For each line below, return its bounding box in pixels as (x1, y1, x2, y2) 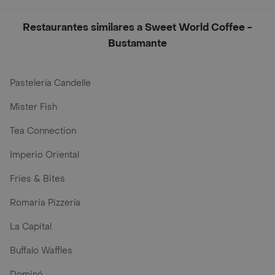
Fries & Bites (10, 173, 65, 185)
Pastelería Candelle (10, 77, 91, 89)
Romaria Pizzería (10, 197, 80, 209)
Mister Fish (10, 101, 57, 113)
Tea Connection (10, 125, 76, 137)
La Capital (10, 221, 52, 233)
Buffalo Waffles (10, 245, 72, 257)
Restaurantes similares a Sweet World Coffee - (23, 21, 252, 34)
